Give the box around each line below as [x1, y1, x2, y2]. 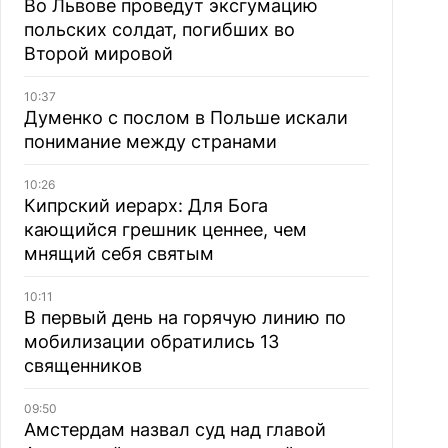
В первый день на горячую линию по [23, 307, 346, 328]
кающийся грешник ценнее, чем [23, 219, 307, 240]
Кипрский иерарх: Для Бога [23, 195, 268, 216]
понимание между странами [23, 131, 277, 152]
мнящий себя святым [23, 243, 214, 264]
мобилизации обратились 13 [23, 331, 279, 352]
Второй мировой [23, 43, 173, 64]
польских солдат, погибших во [23, 19, 295, 40]
